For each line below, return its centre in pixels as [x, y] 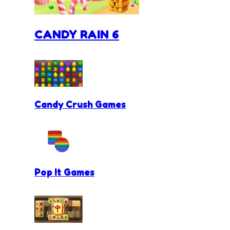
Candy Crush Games [80, 104]
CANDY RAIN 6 [77, 34]
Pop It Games [64, 172]
